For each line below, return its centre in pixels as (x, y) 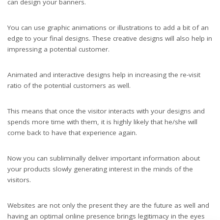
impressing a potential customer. (58, 49)
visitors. (20, 179)
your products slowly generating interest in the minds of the (100, 169)
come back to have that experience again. (72, 132)
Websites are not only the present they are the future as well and (108, 205)
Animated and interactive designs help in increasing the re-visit (104, 74)
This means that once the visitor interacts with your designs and (106, 111)
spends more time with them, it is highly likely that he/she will (102, 122)
